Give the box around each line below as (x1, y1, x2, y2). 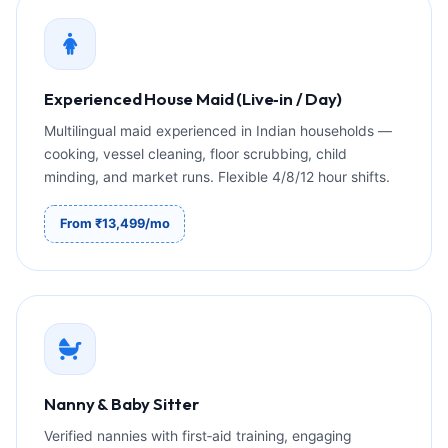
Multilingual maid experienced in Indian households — (44, 122, 393, 139)
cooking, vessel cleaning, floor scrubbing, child (44, 145, 348, 162)
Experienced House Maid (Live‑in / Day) (44, 87, 342, 109)
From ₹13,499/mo (59, 215, 170, 231)
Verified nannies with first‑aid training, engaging (44, 428, 352, 445)
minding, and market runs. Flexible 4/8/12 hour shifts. (44, 168, 391, 185)
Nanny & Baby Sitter (44, 393, 199, 415)
